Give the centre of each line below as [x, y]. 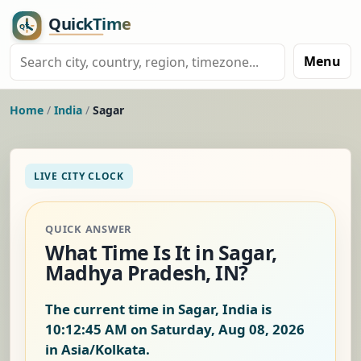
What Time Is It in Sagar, [161, 253]
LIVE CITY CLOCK [79, 176]
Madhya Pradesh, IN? [147, 273]
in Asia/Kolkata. [98, 350]
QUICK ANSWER [89, 229]
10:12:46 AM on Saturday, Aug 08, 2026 [175, 330]
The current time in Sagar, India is [158, 309]
